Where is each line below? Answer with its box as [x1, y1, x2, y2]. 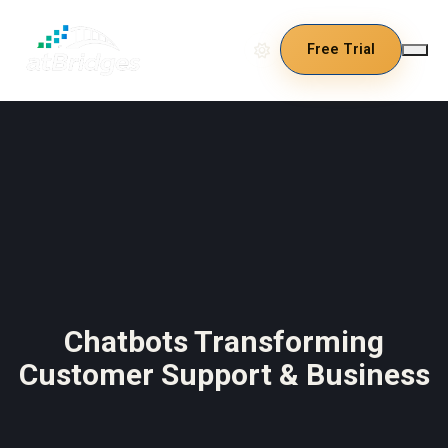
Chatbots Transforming [64, 323, 384, 359]
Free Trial [307, 41, 375, 59]
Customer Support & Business [18, 356, 430, 392]
